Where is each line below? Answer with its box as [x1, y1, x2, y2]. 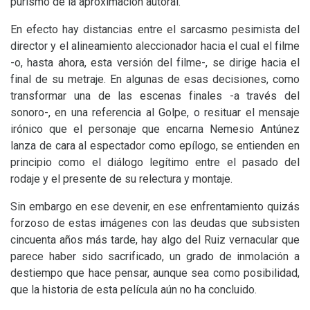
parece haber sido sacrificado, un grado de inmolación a [10, 250, 300, 263]
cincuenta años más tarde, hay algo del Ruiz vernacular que [10, 233, 300, 246]
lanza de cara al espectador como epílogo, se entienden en [10, 139, 300, 152]
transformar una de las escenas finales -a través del [10, 89, 300, 102]
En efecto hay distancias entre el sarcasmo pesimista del [10, 23, 300, 36]
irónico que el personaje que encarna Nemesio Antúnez [10, 122, 300, 136]
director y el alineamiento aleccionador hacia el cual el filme [10, 39, 300, 53]
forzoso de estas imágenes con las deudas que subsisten [10, 217, 300, 230]
